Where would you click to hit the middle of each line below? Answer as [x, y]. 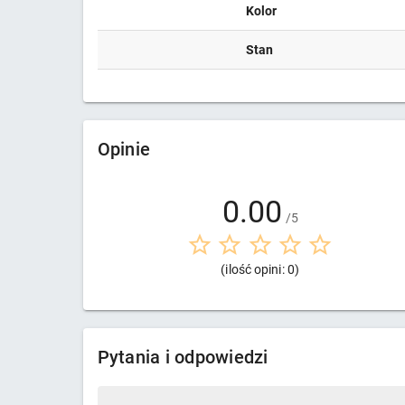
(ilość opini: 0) [260, 270]
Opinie [123, 149]
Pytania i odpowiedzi [183, 357]
